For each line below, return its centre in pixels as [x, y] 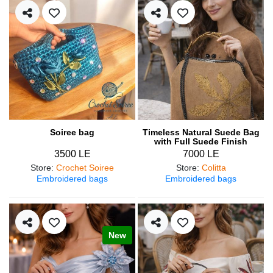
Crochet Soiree [85, 167]
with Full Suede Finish [201, 141]
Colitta [214, 167]
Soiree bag [72, 132]
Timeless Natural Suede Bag [201, 132]
